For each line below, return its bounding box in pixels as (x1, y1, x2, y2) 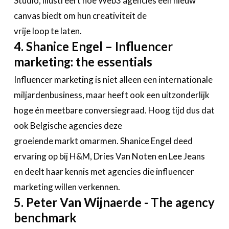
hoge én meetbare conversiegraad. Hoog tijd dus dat (13, 104, 215, 116)
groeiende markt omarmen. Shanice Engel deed (13, 135, 193, 146)
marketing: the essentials (13, 54, 152, 69)
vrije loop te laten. (13, 25, 82, 36)
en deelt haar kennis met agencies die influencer (13, 166, 194, 177)
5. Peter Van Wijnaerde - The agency (13, 195, 215, 210)
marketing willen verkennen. (13, 181, 120, 192)
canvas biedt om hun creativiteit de (13, 10, 147, 21)
